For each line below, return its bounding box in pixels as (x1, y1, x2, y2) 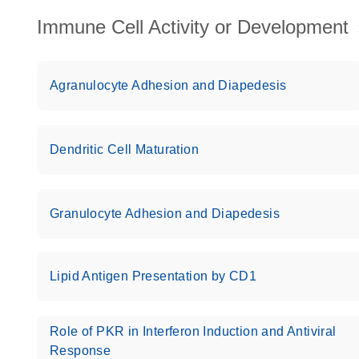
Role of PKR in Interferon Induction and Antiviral (50, 325, 337, 338)
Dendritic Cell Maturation (50, 143, 199, 156)
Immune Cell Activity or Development (37, 16, 349, 38)
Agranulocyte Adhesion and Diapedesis (50, 79, 287, 92)
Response (50, 344, 111, 357)
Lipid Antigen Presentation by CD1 (50, 269, 257, 283)
